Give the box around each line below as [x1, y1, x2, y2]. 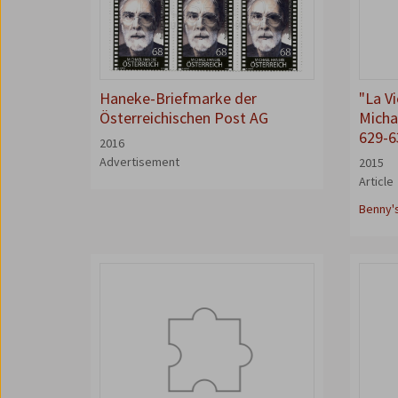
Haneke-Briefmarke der [99, 88, 257, 108]
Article [359, 173, 394, 189]
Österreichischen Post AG [99, 107, 268, 128]
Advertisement [99, 154, 179, 170]
